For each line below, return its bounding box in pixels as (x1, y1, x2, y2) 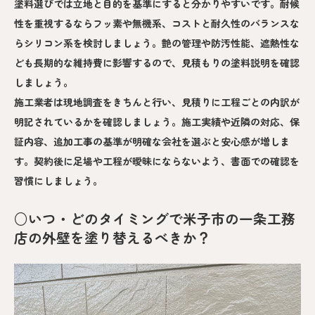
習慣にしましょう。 (14, 173, 103, 188)
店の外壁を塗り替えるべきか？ (14, 226, 211, 247)
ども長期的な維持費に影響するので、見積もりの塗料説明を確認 (14, 55, 300, 70)
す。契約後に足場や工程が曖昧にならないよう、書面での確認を (14, 153, 300, 168)
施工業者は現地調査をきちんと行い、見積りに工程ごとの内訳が (14, 94, 300, 109)
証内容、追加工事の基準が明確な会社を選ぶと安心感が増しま (14, 134, 290, 148)
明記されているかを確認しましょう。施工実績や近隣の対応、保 (14, 114, 300, 129)
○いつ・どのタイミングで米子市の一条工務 (14, 207, 295, 229)
